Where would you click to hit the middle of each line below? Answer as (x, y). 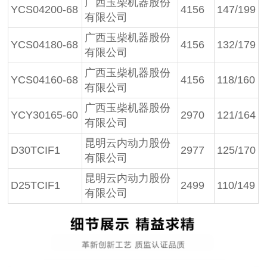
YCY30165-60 (45, 115)
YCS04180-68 (45, 45)
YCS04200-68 (45, 10)
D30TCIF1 (36, 150)
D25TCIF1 (36, 186)
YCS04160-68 (45, 80)
